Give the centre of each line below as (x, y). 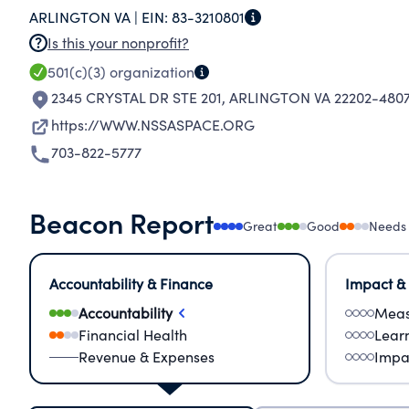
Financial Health (133, 335)
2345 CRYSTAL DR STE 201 (136, 97)
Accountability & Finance (131, 283)
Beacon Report (121, 222)
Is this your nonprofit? (118, 42)
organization (150, 72)
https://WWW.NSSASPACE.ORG (153, 125)
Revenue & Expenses (147, 357)
